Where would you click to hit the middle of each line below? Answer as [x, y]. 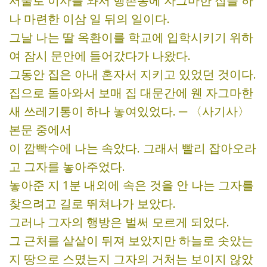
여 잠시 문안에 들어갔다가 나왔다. [100, 56]
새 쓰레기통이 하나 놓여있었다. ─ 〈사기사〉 [129, 111]
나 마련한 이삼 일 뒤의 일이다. [89, 19]
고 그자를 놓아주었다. [67, 167]
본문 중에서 [40, 130]
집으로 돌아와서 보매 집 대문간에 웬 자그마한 [131, 93]
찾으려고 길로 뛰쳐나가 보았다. [92, 204]
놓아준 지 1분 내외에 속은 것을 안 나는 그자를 [131, 185]
